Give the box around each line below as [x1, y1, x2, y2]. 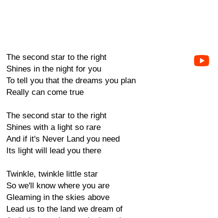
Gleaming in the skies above [6, 193, 109, 202]
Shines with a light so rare [6, 123, 101, 132]
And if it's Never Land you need [6, 134, 120, 144]
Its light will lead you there [6, 146, 101, 155]
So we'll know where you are [6, 181, 109, 190]
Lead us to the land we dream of [6, 204, 123, 214]
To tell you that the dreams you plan [6, 76, 136, 85]
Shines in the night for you [6, 64, 101, 73]
